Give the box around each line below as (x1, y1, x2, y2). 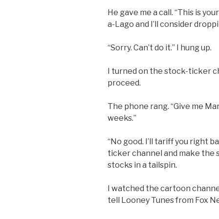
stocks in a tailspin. (108, 160, 177, 170)
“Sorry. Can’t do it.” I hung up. (108, 43, 212, 52)
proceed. (108, 78, 141, 88)
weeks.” (108, 113, 136, 123)
